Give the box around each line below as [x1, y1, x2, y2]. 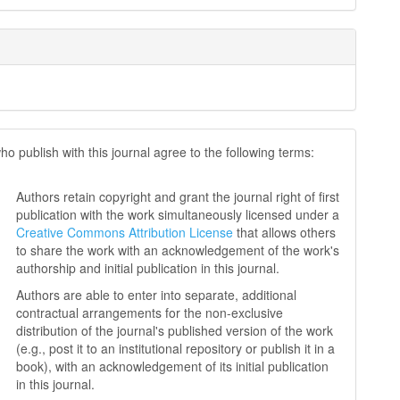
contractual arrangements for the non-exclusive [16, 304, 284, 321]
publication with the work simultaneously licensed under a [16, 205, 340, 223]
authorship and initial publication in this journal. [16, 259, 280, 277]
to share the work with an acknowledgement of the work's [16, 241, 340, 259]
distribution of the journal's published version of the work [16, 321, 334, 339]
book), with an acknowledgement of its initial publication [16, 357, 329, 375]
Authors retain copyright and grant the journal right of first [16, 187, 340, 205]
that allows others [233, 223, 337, 241]
